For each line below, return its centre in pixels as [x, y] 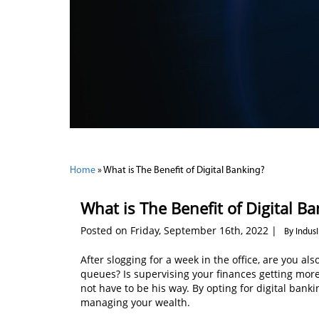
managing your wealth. [135, 303]
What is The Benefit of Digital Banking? [184, 171]
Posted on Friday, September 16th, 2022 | [180, 231]
